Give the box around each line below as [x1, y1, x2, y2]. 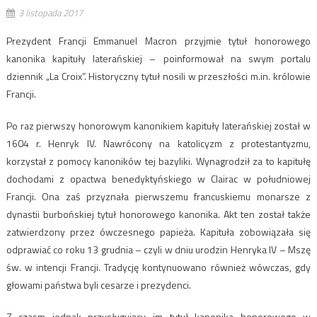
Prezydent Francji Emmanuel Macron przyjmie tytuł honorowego [6, 33, 311, 49]
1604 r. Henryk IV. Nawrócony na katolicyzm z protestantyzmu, [6, 136, 311, 151]
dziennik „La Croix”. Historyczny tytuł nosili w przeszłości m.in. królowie [6, 69, 311, 84]
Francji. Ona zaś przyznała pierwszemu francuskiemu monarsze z [6, 189, 311, 204]
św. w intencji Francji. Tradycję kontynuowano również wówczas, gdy [6, 260, 311, 275]
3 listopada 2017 [18, 6, 83, 21]
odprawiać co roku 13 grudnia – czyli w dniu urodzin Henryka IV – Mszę [6, 242, 311, 258]
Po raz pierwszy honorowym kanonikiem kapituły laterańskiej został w [6, 118, 311, 134]
